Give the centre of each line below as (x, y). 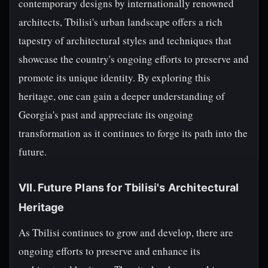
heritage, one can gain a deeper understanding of (122, 96)
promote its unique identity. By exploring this (115, 77)
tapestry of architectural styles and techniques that (125, 40)
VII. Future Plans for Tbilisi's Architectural (129, 188)
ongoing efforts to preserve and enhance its (109, 251)
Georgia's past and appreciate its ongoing (106, 115)
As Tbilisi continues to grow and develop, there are (126, 232)
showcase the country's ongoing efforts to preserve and (134, 59)
